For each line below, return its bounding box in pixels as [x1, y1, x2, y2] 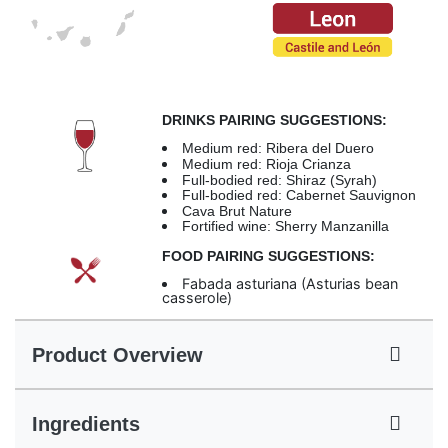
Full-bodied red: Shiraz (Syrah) [182, 171, 378, 188]
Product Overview [32, 344, 203, 367]
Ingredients [32, 413, 140, 436]
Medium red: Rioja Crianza [182, 155, 352, 172]
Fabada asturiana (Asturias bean [182, 275, 399, 293]
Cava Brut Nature [182, 202, 293, 219]
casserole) [161, 289, 232, 307]
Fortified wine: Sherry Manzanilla [182, 218, 390, 235]
